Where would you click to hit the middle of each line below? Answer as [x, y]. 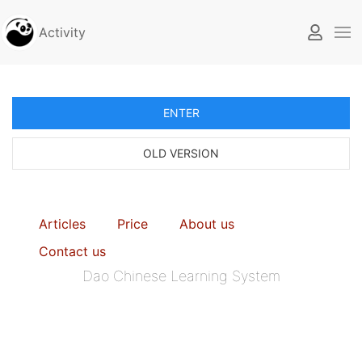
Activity [62, 32]
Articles [62, 224]
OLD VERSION [181, 153]
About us [207, 224]
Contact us [72, 251]
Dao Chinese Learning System [181, 276]
